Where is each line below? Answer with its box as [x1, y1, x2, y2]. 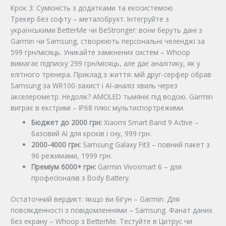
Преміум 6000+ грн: [31, 161, 96, 172]
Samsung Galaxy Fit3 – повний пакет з [81, 139, 210, 149]
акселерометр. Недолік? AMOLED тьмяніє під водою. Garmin [11, 91, 213, 101]
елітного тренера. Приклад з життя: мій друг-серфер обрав [11, 69, 212, 79]
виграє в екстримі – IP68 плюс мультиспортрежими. [11, 102, 185, 112]
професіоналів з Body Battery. [31, 173, 131, 183]
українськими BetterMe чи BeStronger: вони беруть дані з [11, 25, 203, 35]
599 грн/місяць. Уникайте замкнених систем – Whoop [11, 47, 191, 57]
